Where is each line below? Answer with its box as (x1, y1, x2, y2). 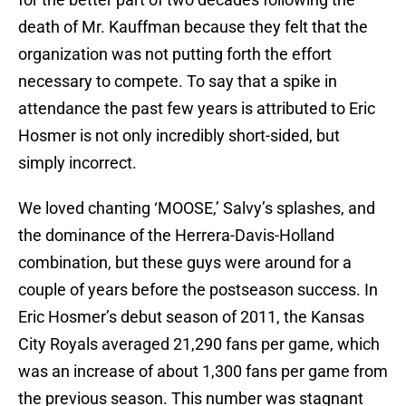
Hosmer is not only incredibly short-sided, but (18, 126, 340, 146)
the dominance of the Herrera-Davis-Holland (18, 226, 334, 246)
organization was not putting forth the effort (18, 44, 332, 64)
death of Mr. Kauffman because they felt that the (18, 17, 368, 37)
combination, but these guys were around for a (18, 253, 352, 273)
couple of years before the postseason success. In (18, 280, 378, 300)
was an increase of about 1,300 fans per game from (18, 362, 388, 382)
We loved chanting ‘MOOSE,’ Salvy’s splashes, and (18, 198, 375, 218)
